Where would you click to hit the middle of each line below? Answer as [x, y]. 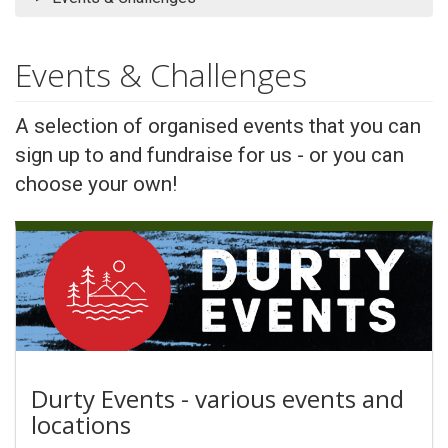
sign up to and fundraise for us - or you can [209, 155]
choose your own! [96, 184]
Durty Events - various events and [217, 398]
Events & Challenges [161, 74]
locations [81, 424]
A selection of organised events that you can [218, 126]
